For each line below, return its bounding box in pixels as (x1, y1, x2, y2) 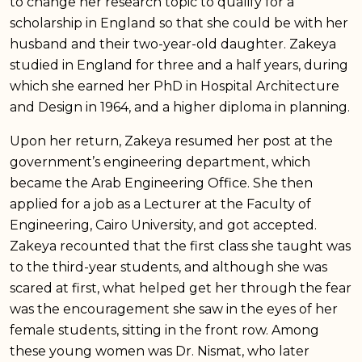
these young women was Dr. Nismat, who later (10, 343, 309, 359)
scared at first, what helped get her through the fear (10, 280, 351, 296)
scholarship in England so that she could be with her (10, 15, 348, 31)
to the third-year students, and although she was (10, 259, 327, 275)
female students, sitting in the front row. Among (10, 322, 319, 338)
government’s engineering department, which (10, 154, 310, 170)
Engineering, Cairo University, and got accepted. (10, 217, 317, 233)
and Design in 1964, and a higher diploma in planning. (10, 99, 350, 115)
